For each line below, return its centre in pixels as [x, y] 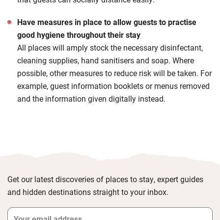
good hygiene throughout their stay [79, 35]
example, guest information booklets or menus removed [113, 86]
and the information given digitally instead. [91, 98]
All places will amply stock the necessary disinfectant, [110, 47]
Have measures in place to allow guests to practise [107, 22]
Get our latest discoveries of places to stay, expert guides [105, 179]
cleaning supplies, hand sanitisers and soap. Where [106, 60]
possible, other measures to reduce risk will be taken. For [114, 73]
